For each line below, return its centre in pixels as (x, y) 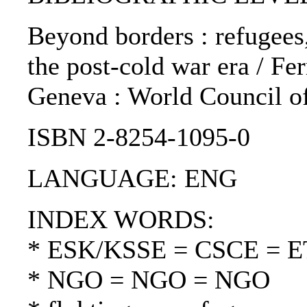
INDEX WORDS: (121, 220)
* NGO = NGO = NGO (149, 280)
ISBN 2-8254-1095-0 (139, 137)
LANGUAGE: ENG (132, 179)
